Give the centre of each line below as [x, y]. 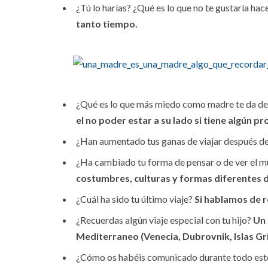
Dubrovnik [206, 236]
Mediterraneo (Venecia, [129, 236]
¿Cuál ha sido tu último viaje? [135, 199]
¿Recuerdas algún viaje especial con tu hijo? [165, 220]
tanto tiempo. [108, 24]
